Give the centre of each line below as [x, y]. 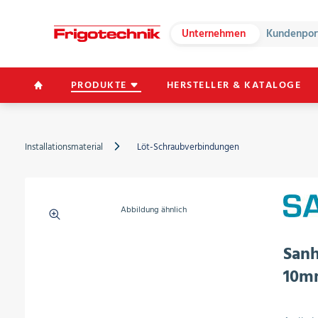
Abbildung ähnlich [154, 210]
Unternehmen [214, 33]
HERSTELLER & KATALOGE [234, 85]
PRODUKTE [99, 85]
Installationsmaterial [64, 147]
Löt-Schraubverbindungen [188, 147]
